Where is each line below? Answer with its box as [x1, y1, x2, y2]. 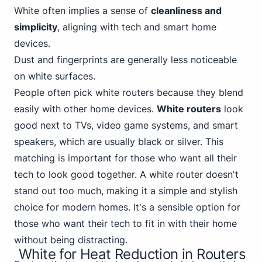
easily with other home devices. [14, 103, 157, 115]
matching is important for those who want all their [14, 152, 237, 164]
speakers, [14, 136, 59, 147]
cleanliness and [151, 5, 222, 16]
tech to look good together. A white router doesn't [14, 168, 239, 180]
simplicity [14, 21, 57, 33]
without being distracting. [14, 234, 127, 246]
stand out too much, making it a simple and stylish [14, 185, 237, 196]
